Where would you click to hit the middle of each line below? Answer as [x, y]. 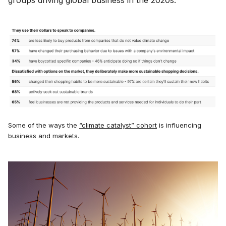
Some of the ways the [44, 125]
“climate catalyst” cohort [118, 125]
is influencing [179, 125]
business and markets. [44, 135]
